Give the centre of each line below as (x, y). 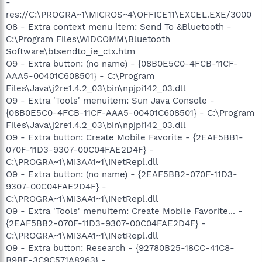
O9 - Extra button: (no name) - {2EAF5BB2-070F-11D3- (122, 174)
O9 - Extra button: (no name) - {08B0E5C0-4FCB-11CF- (122, 63)
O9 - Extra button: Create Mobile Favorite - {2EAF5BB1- (125, 137)
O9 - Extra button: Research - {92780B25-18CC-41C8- (120, 248)
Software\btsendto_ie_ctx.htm (70, 51)
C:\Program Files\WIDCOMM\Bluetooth (88, 39)
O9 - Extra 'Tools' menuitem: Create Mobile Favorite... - (124, 211)
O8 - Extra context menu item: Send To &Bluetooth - (119, 27)
